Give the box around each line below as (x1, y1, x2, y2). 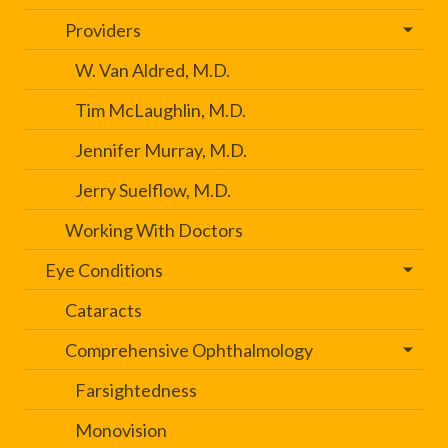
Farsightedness (75, 379, 197, 402)
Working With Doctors (65, 219, 243, 242)
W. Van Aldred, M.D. (75, 59, 230, 82)
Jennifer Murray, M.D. (75, 139, 247, 162)
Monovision (75, 419, 167, 442)
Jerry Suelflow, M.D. (75, 179, 231, 202)
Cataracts (65, 299, 142, 322)
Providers (65, 19, 141, 42)
